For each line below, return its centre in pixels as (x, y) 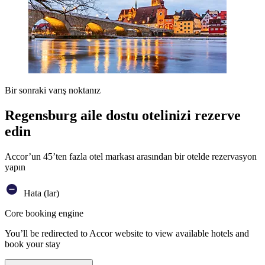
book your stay (33, 244)
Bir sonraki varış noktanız (53, 90)
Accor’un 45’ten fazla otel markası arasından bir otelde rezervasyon (131, 156)
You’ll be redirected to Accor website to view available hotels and (127, 233)
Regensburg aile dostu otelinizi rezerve (123, 115)
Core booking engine (44, 213)
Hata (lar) (40, 193)
